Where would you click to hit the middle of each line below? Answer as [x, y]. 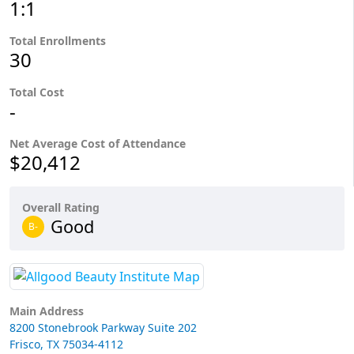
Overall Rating [61, 207]
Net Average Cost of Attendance [99, 143]
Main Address [47, 311]
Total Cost [37, 92]
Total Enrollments [58, 41]
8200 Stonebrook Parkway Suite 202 [103, 328]
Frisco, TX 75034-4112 [66, 344]
